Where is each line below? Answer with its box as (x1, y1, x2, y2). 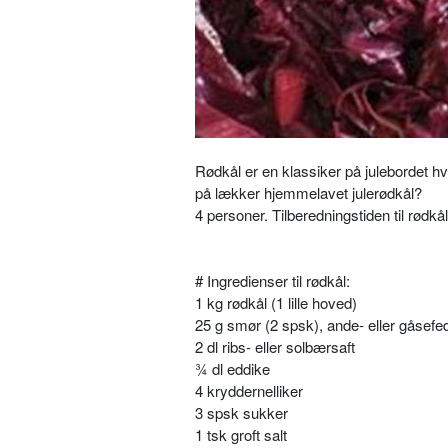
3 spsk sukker (195, 402, 288, 423)
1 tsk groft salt (195, 424, 287, 445)
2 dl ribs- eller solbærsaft (195, 336, 355, 357)
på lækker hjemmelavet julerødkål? (195, 182, 422, 203)
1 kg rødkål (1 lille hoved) (195, 292, 357, 313)
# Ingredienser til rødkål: (195, 270, 350, 291)
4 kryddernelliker (195, 380, 303, 401)
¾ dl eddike (195, 358, 270, 379)
